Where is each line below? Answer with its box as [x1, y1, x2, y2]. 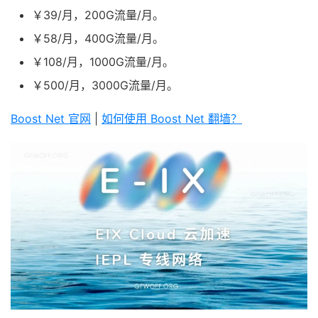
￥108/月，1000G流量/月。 [32, 55, 174, 70]
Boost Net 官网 [11, 111, 91, 126]
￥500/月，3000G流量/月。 [32, 78, 178, 93]
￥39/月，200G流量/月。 [32, 8, 164, 23]
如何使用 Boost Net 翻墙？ [102, 111, 242, 126]
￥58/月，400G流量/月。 [32, 31, 164, 46]
